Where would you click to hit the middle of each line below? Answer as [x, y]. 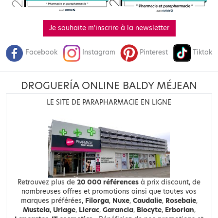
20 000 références [108, 182]
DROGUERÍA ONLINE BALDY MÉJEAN [109, 85]
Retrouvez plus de [47, 182]
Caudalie [147, 200]
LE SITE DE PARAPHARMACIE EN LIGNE [109, 102]
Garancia [118, 210]
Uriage [64, 210]
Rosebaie [181, 200]
